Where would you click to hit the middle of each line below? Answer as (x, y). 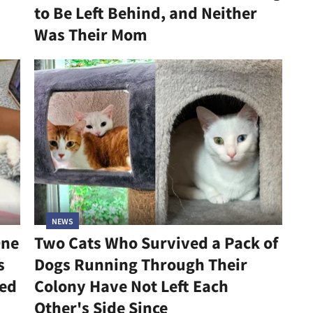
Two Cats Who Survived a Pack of (156, 242)
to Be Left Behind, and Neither (145, 13)
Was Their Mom (90, 35)
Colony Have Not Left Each (131, 286)
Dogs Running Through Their (140, 264)
